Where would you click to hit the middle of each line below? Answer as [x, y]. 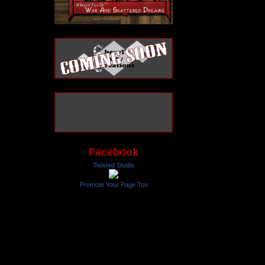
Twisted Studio [114, 165]
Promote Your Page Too [114, 185]
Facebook [114, 152]
